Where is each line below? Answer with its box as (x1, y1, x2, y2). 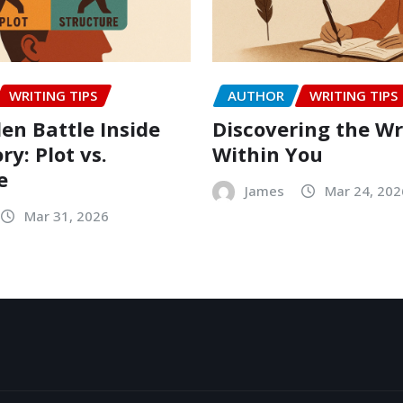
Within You (212, 139, 323, 167)
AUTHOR (228, 85, 284, 104)
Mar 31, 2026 (23, 206, 109, 225)
